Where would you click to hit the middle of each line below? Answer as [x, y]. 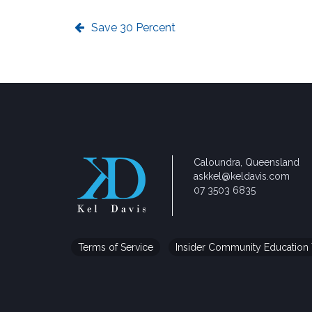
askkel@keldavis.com [242, 176]
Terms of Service [116, 247]
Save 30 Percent [133, 28]
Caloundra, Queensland [247, 162]
